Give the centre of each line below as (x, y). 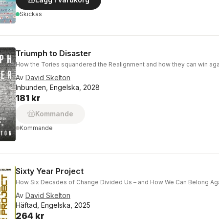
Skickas (31, 14)
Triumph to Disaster (54, 53)
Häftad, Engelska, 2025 (53, 205)
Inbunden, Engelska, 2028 (58, 87)
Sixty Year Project (50, 171)
